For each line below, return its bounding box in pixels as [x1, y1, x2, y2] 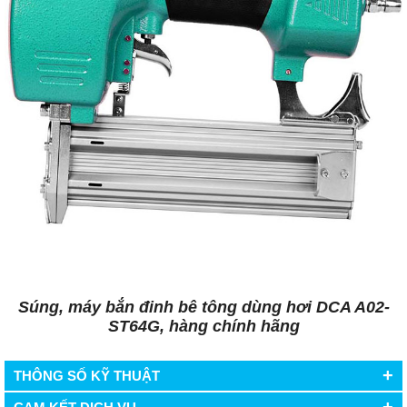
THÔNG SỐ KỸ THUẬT [14, 368, 160, 384]
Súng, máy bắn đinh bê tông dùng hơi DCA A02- [17, 298, 390, 317]
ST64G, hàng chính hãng [107, 317, 300, 336]
